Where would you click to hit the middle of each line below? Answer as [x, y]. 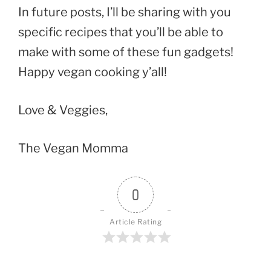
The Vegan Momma [73, 149]
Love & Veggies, [63, 110]
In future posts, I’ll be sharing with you [125, 12]
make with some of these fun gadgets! [126, 52]
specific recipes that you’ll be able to [121, 32]
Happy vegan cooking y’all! [93, 72]
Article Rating [135, 222]
